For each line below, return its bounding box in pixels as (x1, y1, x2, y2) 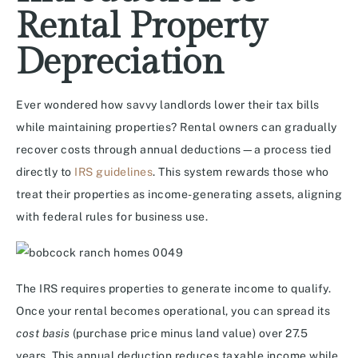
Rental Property (16, 6, 268, 49)
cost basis (16, 327, 70, 340)
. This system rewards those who (153, 165, 329, 179)
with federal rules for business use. (16, 210, 208, 224)
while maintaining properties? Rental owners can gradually (16, 121, 337, 134)
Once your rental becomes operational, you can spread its (16, 304, 330, 318)
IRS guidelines (74, 165, 153, 179)
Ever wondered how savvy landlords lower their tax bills (16, 98, 320, 112)
